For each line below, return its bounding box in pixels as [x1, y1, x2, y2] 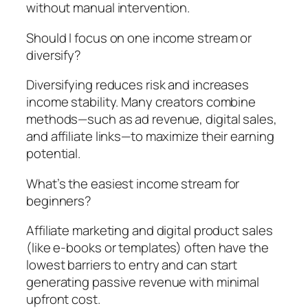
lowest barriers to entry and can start [26, 256, 238, 274]
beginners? [26, 191, 92, 210]
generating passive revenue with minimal [26, 273, 260, 291]
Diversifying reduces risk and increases [26, 76, 250, 94]
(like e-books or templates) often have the [26, 239, 269, 257]
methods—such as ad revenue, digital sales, [26, 110, 277, 129]
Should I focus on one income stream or [26, 28, 252, 47]
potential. [26, 144, 81, 163]
